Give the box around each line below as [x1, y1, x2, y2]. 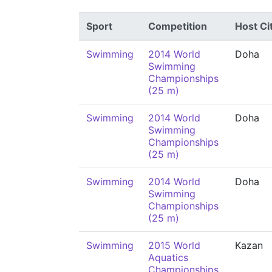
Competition [148, 20, 207, 32]
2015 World [148, 239, 200, 251]
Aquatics [148, 251, 188, 263]
